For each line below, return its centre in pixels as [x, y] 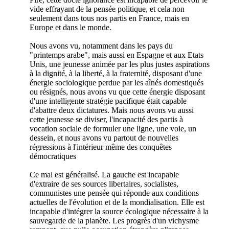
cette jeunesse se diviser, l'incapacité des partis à [106, 119]
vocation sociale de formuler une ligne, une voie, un [113, 128]
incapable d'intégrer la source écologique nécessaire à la [119, 211]
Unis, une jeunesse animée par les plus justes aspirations [120, 64]
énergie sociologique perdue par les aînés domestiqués [117, 82]
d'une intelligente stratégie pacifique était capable [108, 101]
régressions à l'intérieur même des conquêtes [101, 147]
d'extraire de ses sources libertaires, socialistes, [104, 184]
